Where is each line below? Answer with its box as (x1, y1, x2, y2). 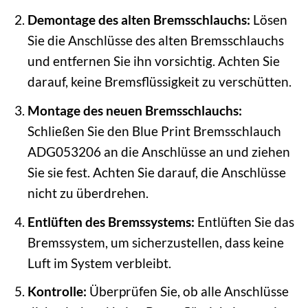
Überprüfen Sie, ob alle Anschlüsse (86, 283, 289, 300)
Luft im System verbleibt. (27, 254, 171, 271)
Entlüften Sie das (194, 213, 294, 230)
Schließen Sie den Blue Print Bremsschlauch (27, 122, 281, 139)
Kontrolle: (27, 283, 87, 300)
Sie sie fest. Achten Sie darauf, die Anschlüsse (27, 164, 286, 180)
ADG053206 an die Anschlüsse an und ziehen (27, 143, 290, 159)
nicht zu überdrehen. (27, 184, 148, 201)
